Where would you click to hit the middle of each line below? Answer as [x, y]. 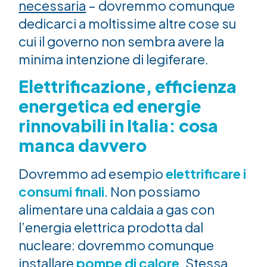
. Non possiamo [153, 192]
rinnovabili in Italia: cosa [119, 126]
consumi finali [62, 192]
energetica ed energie [110, 106]
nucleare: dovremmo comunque [117, 245]
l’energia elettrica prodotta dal [111, 227]
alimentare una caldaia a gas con [117, 209]
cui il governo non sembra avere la [122, 41]
